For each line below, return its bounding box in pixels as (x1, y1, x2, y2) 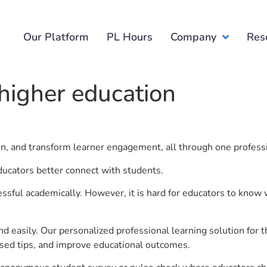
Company (170, 29, 217, 44)
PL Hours (107, 29, 153, 44)
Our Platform (23, 29, 89, 44)
